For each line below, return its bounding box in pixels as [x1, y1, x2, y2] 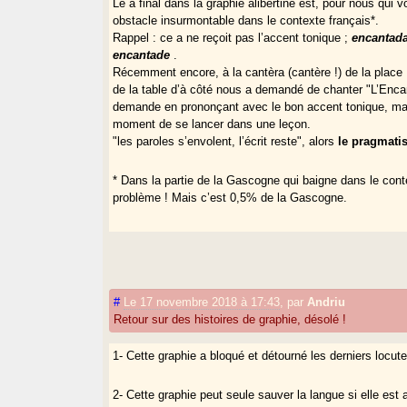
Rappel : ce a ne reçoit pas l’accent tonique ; [113, 30, 352, 45]
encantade [113, 47, 171, 62]
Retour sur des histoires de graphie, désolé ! [114, 312, 347, 326]
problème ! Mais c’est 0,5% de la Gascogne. [113, 190, 348, 204]
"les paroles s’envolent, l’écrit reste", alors [113, 134, 339, 148]
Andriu [307, 294, 346, 309]
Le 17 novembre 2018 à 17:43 [124, 294, 281, 309]
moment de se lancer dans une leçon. [113, 116, 312, 131]
